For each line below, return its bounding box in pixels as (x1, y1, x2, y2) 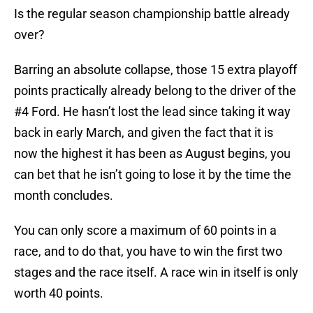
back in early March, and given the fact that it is (14, 125, 273, 140)
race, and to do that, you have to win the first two (14, 244, 282, 259)
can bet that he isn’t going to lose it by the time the (14, 167, 291, 182)
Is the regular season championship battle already (14, 6, 290, 22)
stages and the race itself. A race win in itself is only (14, 265, 298, 280)
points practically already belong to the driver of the (14, 83, 296, 99)
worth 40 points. (14, 286, 103, 301)
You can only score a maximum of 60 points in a (14, 223, 277, 238)
